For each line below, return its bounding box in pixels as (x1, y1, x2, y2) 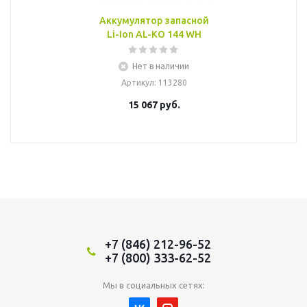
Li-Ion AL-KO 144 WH (106, 29, 201, 40)
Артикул (121, 78, 154, 87)
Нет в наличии (132, 62, 189, 71)
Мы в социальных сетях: (102, 280, 205, 290)
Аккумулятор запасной (99, 15, 209, 26)
